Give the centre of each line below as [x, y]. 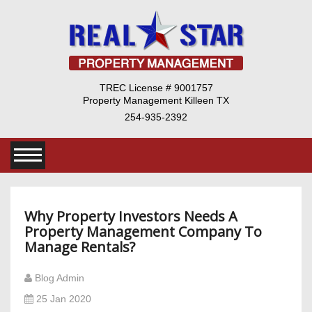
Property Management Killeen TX [156, 100]
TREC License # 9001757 [156, 88]
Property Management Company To [143, 231]
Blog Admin [61, 278]
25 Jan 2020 [65, 299]
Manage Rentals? [80, 247]
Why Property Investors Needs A [131, 216]
